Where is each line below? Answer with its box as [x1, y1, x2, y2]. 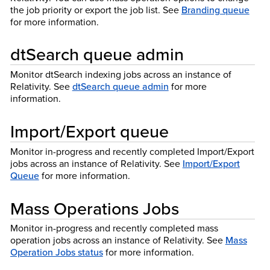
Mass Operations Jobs [10, 195, 179, 221]
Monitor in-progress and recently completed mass [10, 221, 218, 235]
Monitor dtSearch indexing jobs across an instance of [10, 67, 231, 81]
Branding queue [181, 2, 250, 16]
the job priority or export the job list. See [10, 2, 181, 16]
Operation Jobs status [10, 245, 103, 259]
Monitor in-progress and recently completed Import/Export [10, 144, 254, 158]
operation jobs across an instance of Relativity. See [10, 233, 225, 247]
